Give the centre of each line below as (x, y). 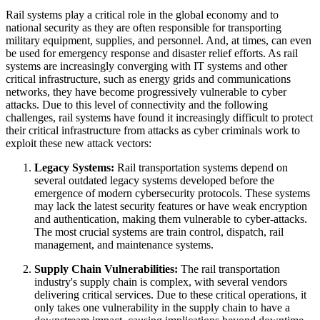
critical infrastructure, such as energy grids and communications (148, 79)
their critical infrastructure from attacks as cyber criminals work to (153, 130)
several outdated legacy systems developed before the (154, 180)
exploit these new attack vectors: (83, 143)
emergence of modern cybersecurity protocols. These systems (172, 193)
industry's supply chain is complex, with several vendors (161, 281)
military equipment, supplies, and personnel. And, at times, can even (159, 40)
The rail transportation (229, 269)
